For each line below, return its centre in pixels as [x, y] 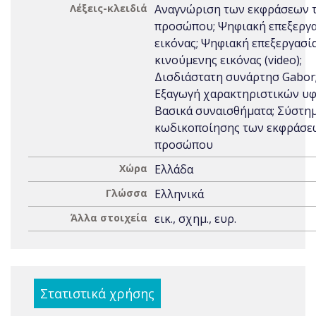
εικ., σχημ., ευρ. [195, 219]
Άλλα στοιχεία [109, 218]
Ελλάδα [174, 169]
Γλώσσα [127, 193]
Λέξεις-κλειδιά [109, 8]
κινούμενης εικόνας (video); [228, 60]
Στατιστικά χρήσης [97, 293]
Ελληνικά [179, 194]
